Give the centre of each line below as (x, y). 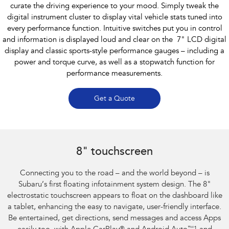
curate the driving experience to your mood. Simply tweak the (114, 7)
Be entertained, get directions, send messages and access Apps (114, 219)
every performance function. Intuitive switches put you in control (114, 29)
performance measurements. (114, 74)
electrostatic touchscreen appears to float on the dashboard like (114, 196)
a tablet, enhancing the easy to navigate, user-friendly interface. (114, 208)
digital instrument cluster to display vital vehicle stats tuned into (114, 18)
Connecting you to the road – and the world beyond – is (114, 174)
